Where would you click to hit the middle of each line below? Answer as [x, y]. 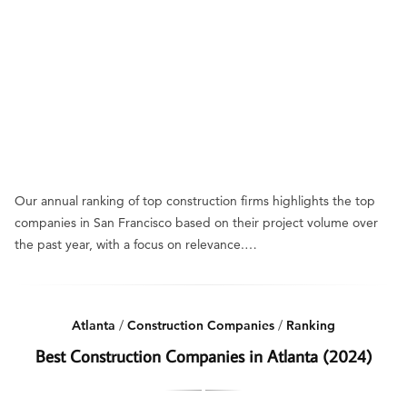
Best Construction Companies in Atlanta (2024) [203, 356]
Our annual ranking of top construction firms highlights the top [195, 201]
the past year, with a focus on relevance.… [136, 244]
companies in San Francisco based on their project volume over [196, 223]
